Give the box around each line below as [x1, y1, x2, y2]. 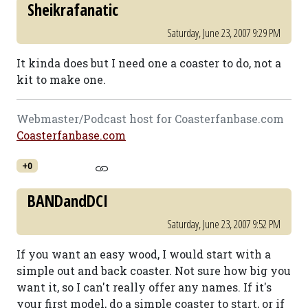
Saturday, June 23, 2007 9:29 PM [167, 25, 280, 41]
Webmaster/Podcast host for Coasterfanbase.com [16, 111, 284, 126]
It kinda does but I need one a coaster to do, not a [16, 56, 281, 70]
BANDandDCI [27, 190, 108, 212]
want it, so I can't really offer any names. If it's [16, 280, 272, 294]
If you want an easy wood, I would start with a [16, 247, 271, 261]
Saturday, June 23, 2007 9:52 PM [167, 217, 280, 232]
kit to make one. [16, 72, 106, 87]
